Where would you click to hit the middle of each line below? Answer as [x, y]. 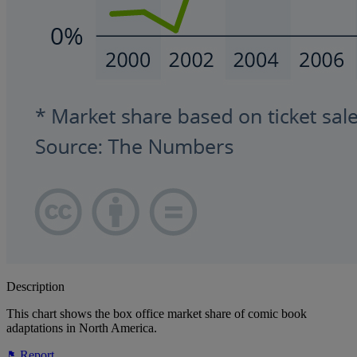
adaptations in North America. [82, 328]
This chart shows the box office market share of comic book [157, 314]
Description [35, 287]
